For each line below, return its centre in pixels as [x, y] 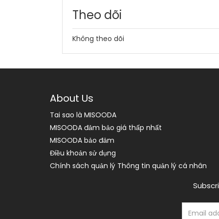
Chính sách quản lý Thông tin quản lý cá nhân [128, 166]
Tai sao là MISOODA [83, 115]
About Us [72, 98]
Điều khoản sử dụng [83, 153]
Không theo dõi [98, 39]
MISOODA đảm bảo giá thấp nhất [106, 128]
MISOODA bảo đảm [82, 140]
